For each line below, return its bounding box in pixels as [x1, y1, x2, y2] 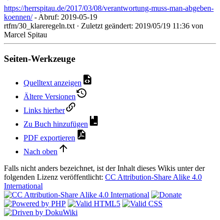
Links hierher [24, 106, 65, 114]
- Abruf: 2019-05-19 [32, 13, 97, 22]
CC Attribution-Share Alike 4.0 [105, 172, 202, 181]
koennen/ [4, 13, 32, 22]
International [4, 181, 43, 190]
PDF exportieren [24, 133, 75, 142]
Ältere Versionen [24, 92, 76, 101]
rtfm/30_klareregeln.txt [4, 22, 75, 30]
